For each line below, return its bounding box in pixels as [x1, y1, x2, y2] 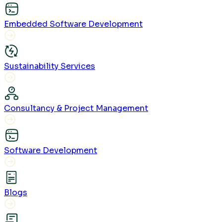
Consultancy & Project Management [4, 103, 148, 113]
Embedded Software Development [4, 18, 143, 29]
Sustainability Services [4, 60, 95, 71]
